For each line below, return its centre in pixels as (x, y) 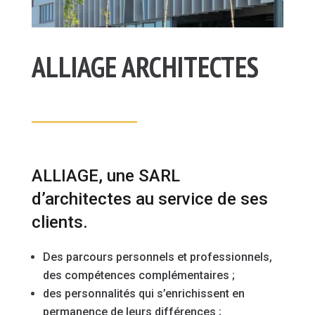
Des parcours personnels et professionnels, (157, 257)
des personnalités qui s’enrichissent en (143, 293)
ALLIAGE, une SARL (105, 175)
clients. (59, 222)
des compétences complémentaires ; (139, 275)
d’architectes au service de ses (149, 199)
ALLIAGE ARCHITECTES (145, 66)
